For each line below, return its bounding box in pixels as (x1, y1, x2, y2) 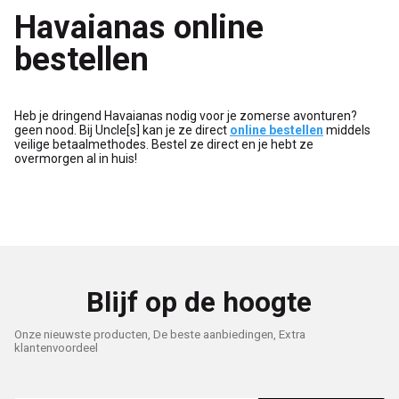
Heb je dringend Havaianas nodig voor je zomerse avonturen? (14, 108, 357, 123)
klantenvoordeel (14, 340, 98, 354)
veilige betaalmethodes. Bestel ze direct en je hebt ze (14, 136, 313, 151)
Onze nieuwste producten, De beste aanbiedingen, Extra (14, 327, 305, 341)
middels (323, 122, 370, 137)
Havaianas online (14, 8, 264, 47)
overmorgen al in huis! (14, 151, 137, 166)
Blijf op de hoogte (86, 285, 313, 319)
